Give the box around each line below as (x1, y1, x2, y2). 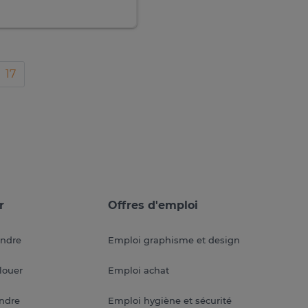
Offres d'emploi (107, 199, 198, 212)
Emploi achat (107, 265, 169, 276)
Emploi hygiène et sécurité (107, 295, 232, 306)
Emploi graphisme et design (107, 234, 240, 245)
